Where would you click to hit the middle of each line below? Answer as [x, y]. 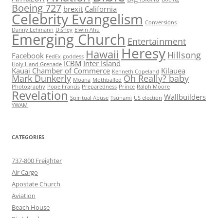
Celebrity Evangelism [77, 19]
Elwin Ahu [87, 29]
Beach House [31, 207]
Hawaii [102, 54]
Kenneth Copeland [136, 71]
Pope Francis [64, 86]
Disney [64, 29]
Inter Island [102, 63]
